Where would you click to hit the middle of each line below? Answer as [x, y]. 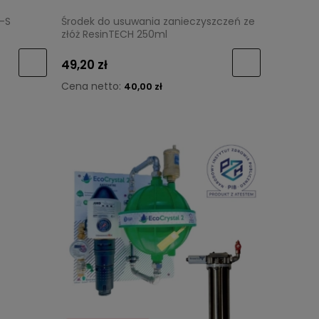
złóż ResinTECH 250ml [114, 34]
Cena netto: [93, 87]
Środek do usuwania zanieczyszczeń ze [158, 21]
